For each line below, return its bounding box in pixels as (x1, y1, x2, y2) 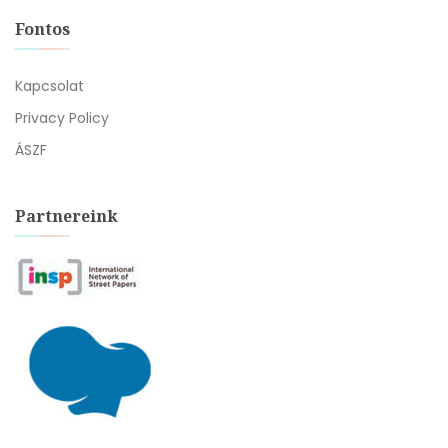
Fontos (15, 18, 70, 40)
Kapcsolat (15, 76, 84, 96)
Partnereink (15, 205, 118, 227)
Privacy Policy (15, 108, 109, 128)
